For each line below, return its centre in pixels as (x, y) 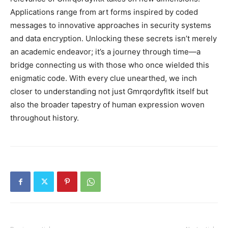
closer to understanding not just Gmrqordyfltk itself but (109, 91)
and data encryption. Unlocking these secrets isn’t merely (113, 38)
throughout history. (45, 118)
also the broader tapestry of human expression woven (107, 105)
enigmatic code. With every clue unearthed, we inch (104, 78)
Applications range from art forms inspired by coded (104, 12)
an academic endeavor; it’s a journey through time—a (105, 52)
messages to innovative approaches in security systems (111, 25)
